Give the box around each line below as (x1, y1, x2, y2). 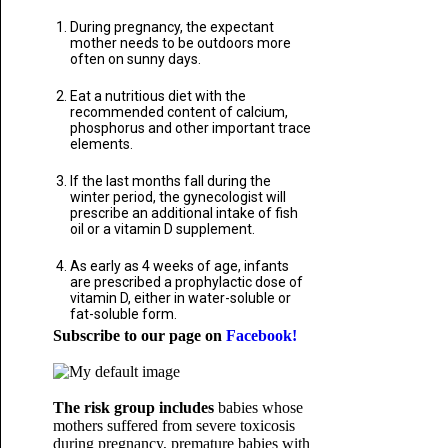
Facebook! (225, 327, 297, 344)
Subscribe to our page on (52, 327, 226, 344)
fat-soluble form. (69, 306, 177, 322)
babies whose (213, 399, 303, 416)
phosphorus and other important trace (69, 120, 311, 136)
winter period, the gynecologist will (69, 189, 286, 205)
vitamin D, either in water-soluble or (69, 290, 291, 306)
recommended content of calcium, (69, 104, 288, 120)
